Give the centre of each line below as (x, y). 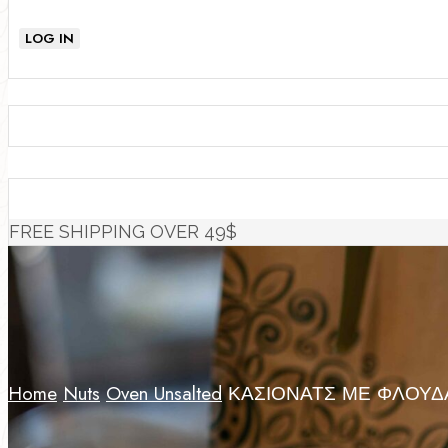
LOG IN (49, 39)
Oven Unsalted (164, 393)
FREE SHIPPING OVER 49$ (123, 231)
